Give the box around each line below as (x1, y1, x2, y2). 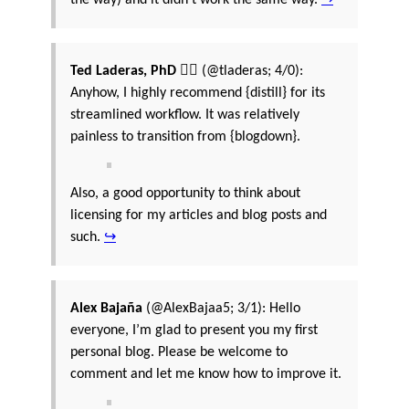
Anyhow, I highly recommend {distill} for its (70, 85, 325, 100)
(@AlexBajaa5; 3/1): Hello (142, 300, 300, 316)
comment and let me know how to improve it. (70, 366, 341, 382)
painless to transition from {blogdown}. (70, 129, 300, 144)
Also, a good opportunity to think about (70, 185, 300, 201)
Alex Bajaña (70, 300, 142, 316)
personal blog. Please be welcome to (70, 344, 288, 360)
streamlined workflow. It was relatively (70, 107, 299, 122)
